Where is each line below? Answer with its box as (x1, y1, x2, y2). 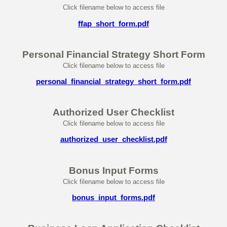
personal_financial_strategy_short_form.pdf (36, 77, 191, 86)
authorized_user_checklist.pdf (60, 135, 167, 144)
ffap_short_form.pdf (78, 19, 149, 28)
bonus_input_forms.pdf (72, 193, 155, 202)
